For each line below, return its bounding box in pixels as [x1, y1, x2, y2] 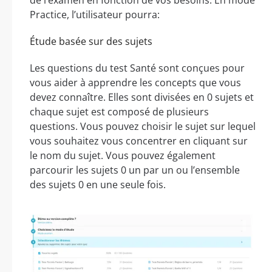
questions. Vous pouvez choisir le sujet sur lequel [30, 119, 256, 133]
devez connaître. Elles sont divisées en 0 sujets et [30, 90, 254, 104]
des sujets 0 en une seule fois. [30, 177, 166, 191]
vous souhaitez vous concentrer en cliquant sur [30, 134, 248, 148]
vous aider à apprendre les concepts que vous [30, 75, 241, 89]
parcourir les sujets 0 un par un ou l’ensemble [30, 163, 240, 177]
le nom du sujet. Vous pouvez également [30, 148, 216, 162]
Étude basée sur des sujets [30, 34, 152, 48]
